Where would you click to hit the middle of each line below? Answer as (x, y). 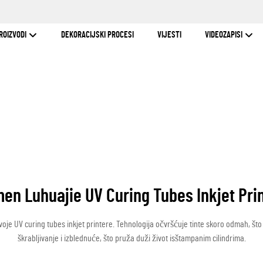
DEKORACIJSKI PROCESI (97, 35)
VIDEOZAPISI (224, 35)
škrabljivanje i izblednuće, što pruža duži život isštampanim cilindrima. (131, 238)
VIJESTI (169, 35)
